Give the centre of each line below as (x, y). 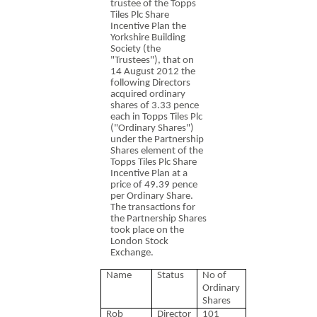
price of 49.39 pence (154, 185)
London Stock (139, 242)
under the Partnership (157, 140)
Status (170, 275)
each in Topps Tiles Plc (156, 117)
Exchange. (132, 253)
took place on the (147, 231)
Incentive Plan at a (149, 174)
